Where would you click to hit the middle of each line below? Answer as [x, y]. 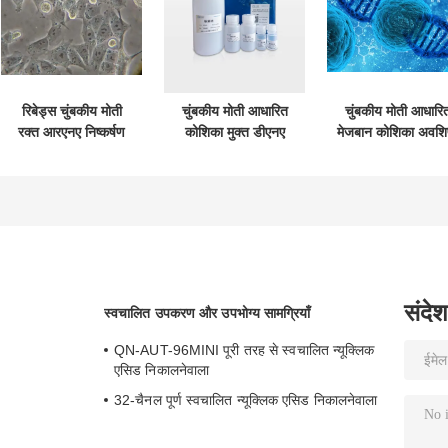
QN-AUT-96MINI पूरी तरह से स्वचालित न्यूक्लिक [244, 349]
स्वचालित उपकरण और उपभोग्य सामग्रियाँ [207, 312]
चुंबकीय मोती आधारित [234, 110]
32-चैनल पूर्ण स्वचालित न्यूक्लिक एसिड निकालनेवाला [246, 399]
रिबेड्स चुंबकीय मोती [71, 110]
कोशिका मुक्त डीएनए [234, 131]
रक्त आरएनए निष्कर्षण [71, 131]
